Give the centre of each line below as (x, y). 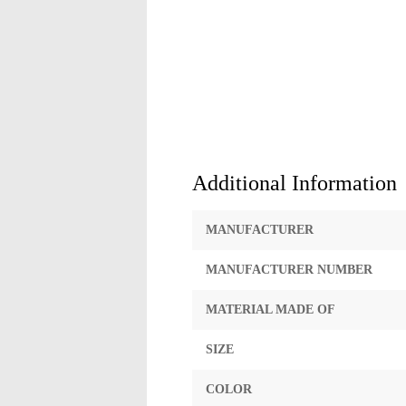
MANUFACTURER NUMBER (289, 270)
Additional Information (295, 183)
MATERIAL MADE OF (271, 309)
